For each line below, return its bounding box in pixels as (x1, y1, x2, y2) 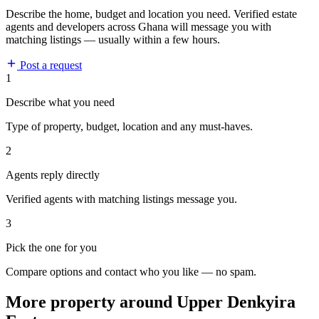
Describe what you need (6, 96, 115, 109)
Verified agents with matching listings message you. (6, 193, 237, 206)
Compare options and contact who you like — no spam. (6, 266, 256, 278)
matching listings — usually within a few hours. (6, 33, 220, 46)
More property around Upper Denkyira (6, 293, 296, 312)
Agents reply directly (6, 169, 100, 182)
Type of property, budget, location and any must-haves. (6, 120, 253, 133)
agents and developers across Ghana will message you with (6, 21, 271, 33)
